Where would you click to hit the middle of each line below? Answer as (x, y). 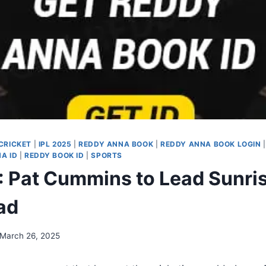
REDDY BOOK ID (54, 156)
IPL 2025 (55, 144)
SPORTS (107, 156)
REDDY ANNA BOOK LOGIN (211, 144)
